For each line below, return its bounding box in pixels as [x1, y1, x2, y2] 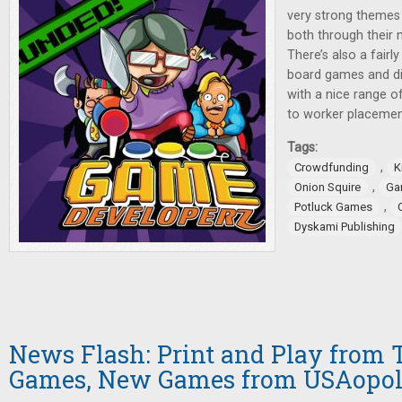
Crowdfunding [294, 161, 369, 175]
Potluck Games [294, 200, 372, 214]
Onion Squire [294, 180, 361, 195]
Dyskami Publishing [294, 220, 395, 234]
